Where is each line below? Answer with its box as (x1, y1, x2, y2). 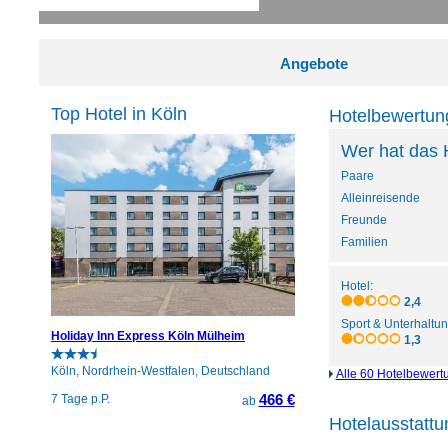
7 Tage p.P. (51, 391, 110, 406)
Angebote (279, 54, 348, 72)
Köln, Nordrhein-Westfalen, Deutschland (51, 363, 270, 378)
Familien (340, 234, 388, 249)
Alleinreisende (340, 190, 420, 205)
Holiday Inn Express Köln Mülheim (51, 328, 245, 343)
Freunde (340, 212, 387, 227)
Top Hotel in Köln (51, 103, 187, 124)
